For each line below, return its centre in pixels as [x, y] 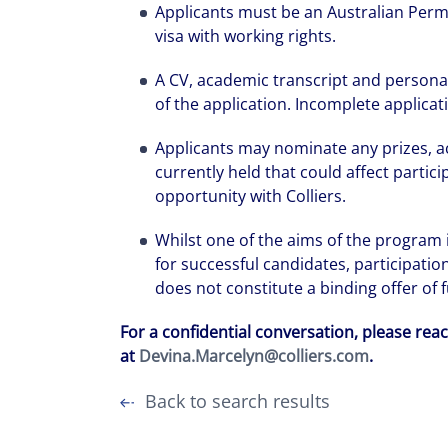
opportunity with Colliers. [250, 196]
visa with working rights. [245, 36]
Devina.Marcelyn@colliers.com [254, 356]
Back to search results [237, 401]
